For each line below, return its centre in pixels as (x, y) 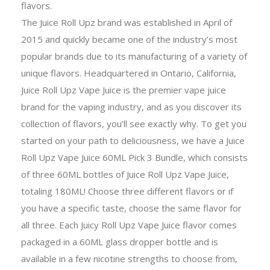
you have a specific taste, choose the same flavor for (131, 208)
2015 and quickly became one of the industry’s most (129, 39)
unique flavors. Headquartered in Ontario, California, (129, 73)
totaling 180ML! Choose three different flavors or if (127, 191)
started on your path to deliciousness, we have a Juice (133, 140)
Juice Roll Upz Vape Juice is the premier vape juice (124, 89)
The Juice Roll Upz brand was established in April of (127, 22)
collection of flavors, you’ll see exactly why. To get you (134, 123)
